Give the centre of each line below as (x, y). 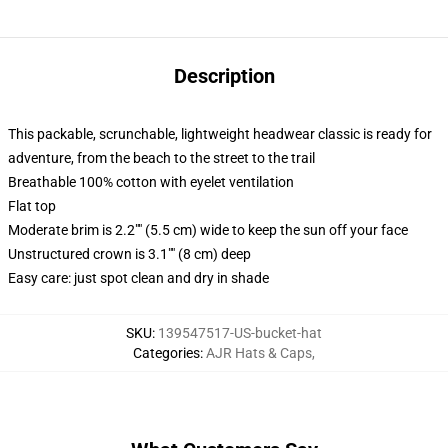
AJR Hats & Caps (259, 353)
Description (224, 76)
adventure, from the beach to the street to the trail (161, 158)
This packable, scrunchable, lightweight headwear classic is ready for (220, 134)
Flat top (32, 206)
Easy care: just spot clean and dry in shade (138, 278)
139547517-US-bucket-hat (240, 333)
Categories (166, 353)
